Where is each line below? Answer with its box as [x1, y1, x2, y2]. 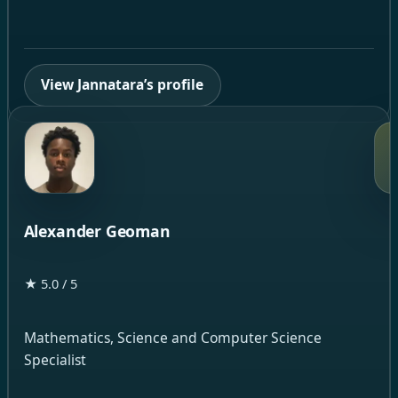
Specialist [23, 350, 86, 370]
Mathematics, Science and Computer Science [23, 328, 322, 348]
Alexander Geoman [23, 219, 171, 242]
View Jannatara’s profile [41, 75, 204, 95]
